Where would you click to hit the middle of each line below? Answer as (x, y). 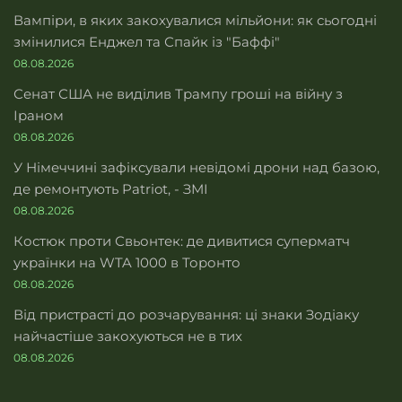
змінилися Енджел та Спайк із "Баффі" (147, 42)
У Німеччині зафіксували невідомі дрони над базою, (197, 167)
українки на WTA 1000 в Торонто (127, 262)
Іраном (39, 115)
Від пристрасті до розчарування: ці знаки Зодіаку (186, 315)
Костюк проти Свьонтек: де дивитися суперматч (182, 241)
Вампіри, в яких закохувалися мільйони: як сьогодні (195, 20)
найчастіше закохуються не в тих (128, 336)
